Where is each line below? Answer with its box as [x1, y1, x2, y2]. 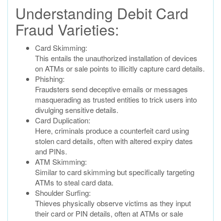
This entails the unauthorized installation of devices [35, 53, 197, 63]
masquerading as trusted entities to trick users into [35, 94, 197, 105]
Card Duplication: [35, 115, 90, 125]
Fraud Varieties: [15, 19, 119, 40]
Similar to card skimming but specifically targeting [35, 167, 194, 177]
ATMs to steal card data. [35, 177, 113, 187]
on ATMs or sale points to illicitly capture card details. [35, 63, 205, 74]
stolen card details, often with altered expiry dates [35, 136, 193, 146]
